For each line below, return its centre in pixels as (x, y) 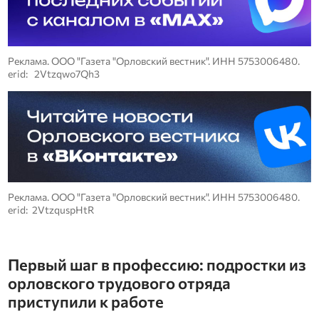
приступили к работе (85, 302)
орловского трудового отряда (119, 283)
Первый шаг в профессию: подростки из (157, 265)
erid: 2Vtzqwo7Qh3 (53, 74)
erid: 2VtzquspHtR (51, 209)
